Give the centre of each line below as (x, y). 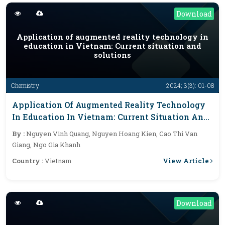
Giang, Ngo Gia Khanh (46, 145)
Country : (28, 161)
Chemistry (25, 85)
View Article (187, 160)
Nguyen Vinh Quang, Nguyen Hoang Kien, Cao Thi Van (112, 134)
